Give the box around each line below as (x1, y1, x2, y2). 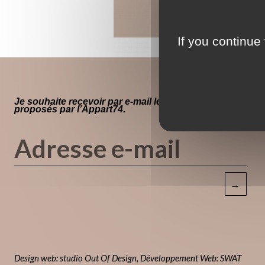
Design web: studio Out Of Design (14, 253, 137, 264)
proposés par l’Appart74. (14, 104, 126, 115)
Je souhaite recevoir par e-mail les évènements (14, 96, 225, 107)
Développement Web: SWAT (140, 253, 242, 264)
